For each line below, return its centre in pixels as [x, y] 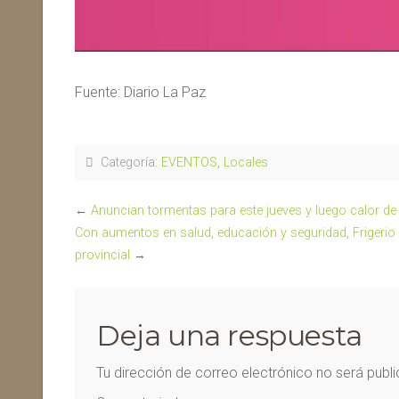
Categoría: [127, 162]
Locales [246, 162]
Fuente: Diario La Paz [140, 92]
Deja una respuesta [229, 335]
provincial [102, 255]
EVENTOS [189, 162]
